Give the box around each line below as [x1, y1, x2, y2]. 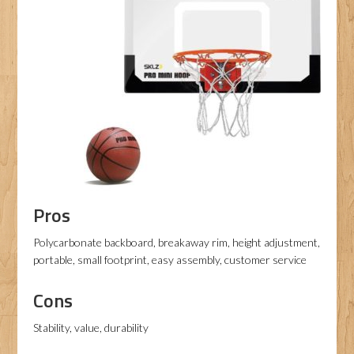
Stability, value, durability [33, 321, 149, 334]
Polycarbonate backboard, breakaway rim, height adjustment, [33, 235, 321, 249]
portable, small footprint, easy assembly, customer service [33, 253, 307, 266]
